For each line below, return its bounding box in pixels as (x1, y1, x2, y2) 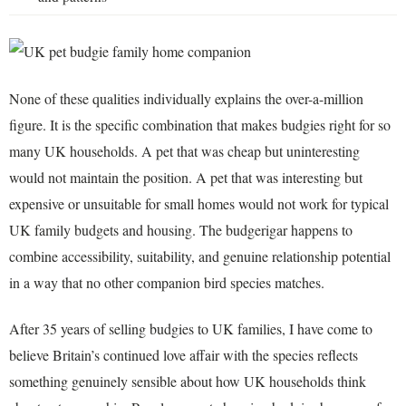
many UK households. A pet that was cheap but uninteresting (9, 140, 360, 160)
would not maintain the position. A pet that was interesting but (9, 167, 362, 187)
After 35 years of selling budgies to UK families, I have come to (9, 319, 372, 339)
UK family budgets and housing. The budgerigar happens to (9, 219, 353, 239)
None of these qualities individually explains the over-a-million (9, 88, 363, 108)
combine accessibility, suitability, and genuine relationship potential (9, 246, 391, 266)
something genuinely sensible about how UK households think (9, 372, 366, 391)
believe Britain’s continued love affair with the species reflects (9, 345, 358, 365)
